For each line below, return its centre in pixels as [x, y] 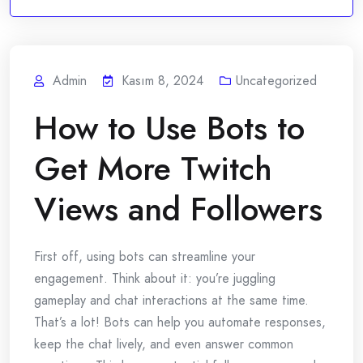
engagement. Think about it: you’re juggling [155, 279]
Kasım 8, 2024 [162, 81]
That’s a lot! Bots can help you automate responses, [180, 322]
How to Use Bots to [169, 128]
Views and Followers [178, 209]
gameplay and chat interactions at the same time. [171, 301]
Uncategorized [276, 81]
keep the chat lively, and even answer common [164, 344]
